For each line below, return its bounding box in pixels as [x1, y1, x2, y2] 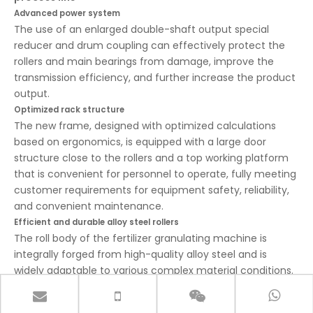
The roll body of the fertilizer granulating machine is [14, 231, 267, 245]
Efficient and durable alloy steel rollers [14, 217, 179, 228]
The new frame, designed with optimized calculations [14, 119, 276, 133]
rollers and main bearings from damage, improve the [14, 54, 274, 68]
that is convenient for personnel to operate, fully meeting [14, 167, 296, 181]
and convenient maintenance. [14, 199, 163, 213]
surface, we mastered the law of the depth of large [14, 296, 265, 310]
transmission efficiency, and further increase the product [14, 71, 296, 85]
